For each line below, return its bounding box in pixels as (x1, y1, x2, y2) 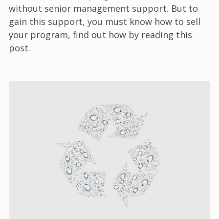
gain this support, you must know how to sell (9, 15, 200, 27)
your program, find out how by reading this (9, 28, 192, 41)
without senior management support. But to (9, 2, 198, 14)
